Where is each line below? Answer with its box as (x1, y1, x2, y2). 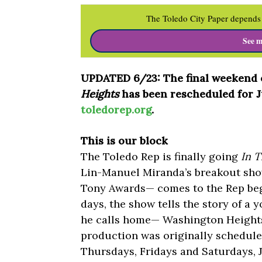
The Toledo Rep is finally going (81, 150, 241, 164)
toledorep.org (81, 103, 151, 117)
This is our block (81, 134, 168, 148)
